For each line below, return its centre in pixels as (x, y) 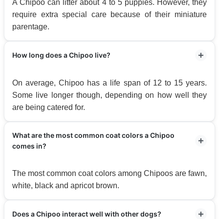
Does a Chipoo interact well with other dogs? (87, 214)
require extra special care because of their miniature (109, 14)
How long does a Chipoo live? (61, 55)
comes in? (29, 146)
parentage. (31, 26)
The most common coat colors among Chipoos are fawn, (109, 173)
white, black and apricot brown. (66, 185)
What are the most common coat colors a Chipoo (93, 135)
